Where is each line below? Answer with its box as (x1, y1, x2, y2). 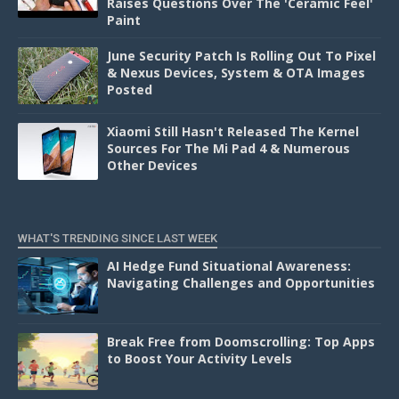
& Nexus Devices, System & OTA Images (107, 63, 365, 81)
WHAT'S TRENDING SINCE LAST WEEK (18, 231, 217, 245)
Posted (107, 80, 152, 98)
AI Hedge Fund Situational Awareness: (107, 256, 351, 274)
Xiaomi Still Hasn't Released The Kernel (107, 122, 359, 140)
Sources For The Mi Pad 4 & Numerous (107, 139, 350, 157)
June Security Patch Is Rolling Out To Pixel (107, 46, 376, 64)
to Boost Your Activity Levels (107, 349, 292, 367)
